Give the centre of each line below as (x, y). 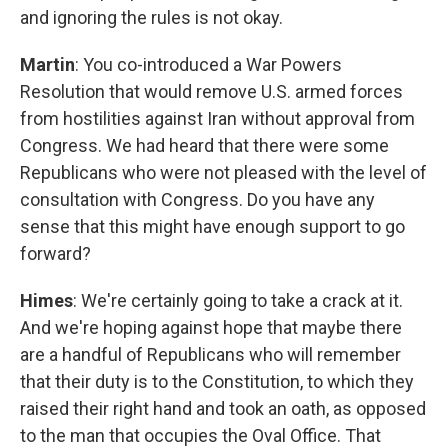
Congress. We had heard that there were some (204, 145)
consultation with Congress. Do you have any (197, 199)
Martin (47, 64)
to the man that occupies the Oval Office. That (200, 435)
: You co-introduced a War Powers (208, 64)
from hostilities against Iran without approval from (217, 118)
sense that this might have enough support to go (212, 226)
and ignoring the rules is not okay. (151, 17)
